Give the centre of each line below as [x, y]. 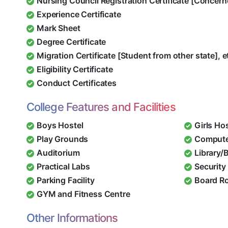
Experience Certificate [79, 15]
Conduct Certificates [77, 83]
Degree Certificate [72, 42]
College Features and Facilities [101, 107]
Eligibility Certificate [75, 69]
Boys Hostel [60, 125]
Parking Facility [66, 180]
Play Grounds [63, 139]
